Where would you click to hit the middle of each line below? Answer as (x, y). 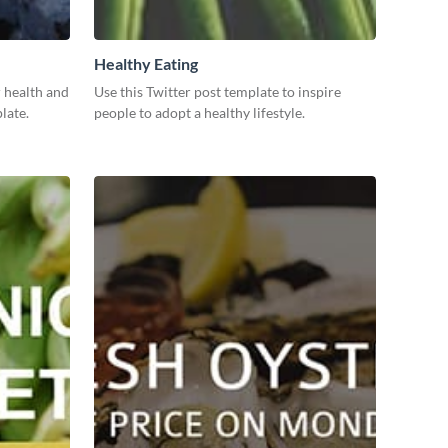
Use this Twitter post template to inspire (217, 91)
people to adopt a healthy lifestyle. (199, 112)
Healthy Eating (146, 63)
